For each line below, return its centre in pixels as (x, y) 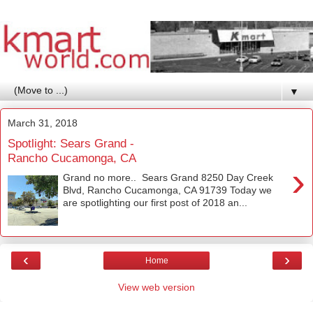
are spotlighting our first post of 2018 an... (155, 203)
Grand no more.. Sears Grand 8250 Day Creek (168, 178)
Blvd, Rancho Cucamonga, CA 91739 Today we (168, 190)
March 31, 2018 (43, 123)
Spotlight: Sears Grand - (71, 143)
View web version (156, 287)
